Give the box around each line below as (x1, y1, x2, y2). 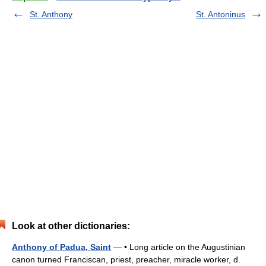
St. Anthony (30, 9, 72, 19)
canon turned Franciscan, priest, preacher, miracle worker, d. (12, 254, 240, 264)
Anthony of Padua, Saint (12, 242, 111, 252)
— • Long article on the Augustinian (111, 242, 245, 252)
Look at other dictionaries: (12, 220, 130, 231)
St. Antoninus (196, 9, 245, 19)
